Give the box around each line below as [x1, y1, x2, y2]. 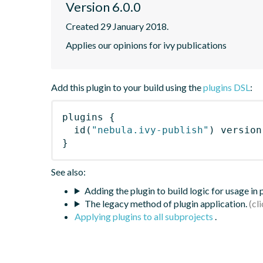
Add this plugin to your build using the [51, 81, 203, 93]
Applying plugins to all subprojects [75, 210, 215, 222]
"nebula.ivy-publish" [92, 124, 209, 136]
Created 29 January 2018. [66, 20, 168, 32]
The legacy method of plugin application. [84, 197, 247, 209]
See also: [51, 166, 86, 177]
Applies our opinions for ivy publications [66, 39, 227, 50]
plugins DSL [203, 81, 250, 93]
